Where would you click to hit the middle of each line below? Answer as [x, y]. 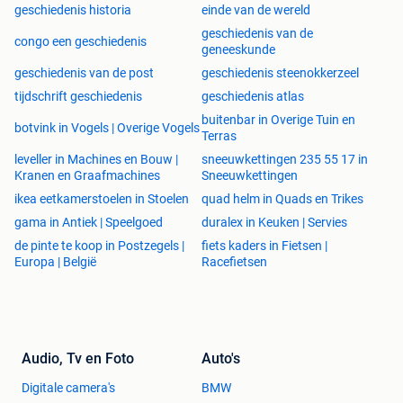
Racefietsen [234, 261]
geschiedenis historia [73, 9]
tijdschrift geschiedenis [78, 96]
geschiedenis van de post [84, 72]
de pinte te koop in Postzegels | [99, 245]
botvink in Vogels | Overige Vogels [107, 127]
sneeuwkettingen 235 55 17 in [285, 159]
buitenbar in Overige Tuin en [278, 119]
